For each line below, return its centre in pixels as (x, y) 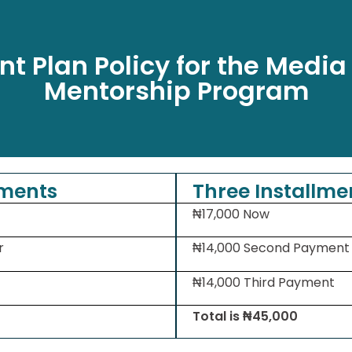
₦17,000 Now (231, 214)
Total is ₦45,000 (245, 317)
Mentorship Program (176, 91)
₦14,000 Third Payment (264, 282)
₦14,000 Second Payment (271, 248)
